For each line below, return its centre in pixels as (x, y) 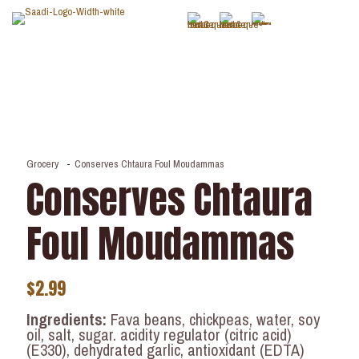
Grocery (42, 164)
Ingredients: (67, 319)
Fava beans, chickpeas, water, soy (213, 319)
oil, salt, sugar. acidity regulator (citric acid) (159, 335)
